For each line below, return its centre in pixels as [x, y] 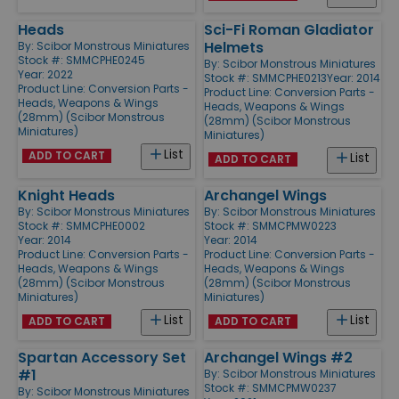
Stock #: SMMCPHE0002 [81, 225]
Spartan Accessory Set [102, 357]
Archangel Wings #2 [278, 357]
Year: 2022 [45, 74]
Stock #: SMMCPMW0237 [270, 387]
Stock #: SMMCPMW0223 [270, 225]
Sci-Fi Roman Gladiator [289, 29]
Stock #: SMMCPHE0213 [265, 77]
